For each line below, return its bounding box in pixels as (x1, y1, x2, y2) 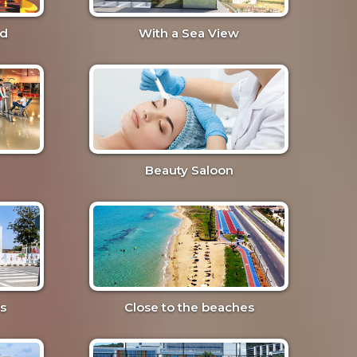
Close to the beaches (124, 300, 254, 316)
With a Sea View (139, 25, 240, 41)
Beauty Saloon (144, 163, 233, 178)
